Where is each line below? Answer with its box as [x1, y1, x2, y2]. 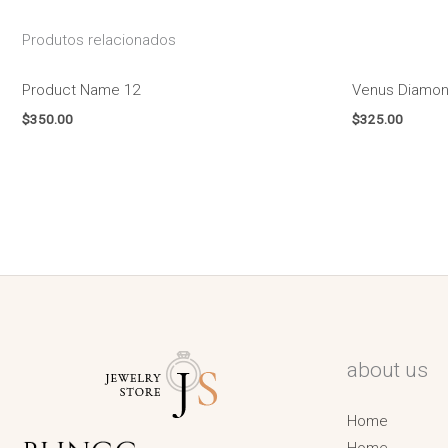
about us [347, 357, 429, 382]
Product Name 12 [22, 80, 140, 99]
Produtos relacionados [22, 31, 176, 50]
